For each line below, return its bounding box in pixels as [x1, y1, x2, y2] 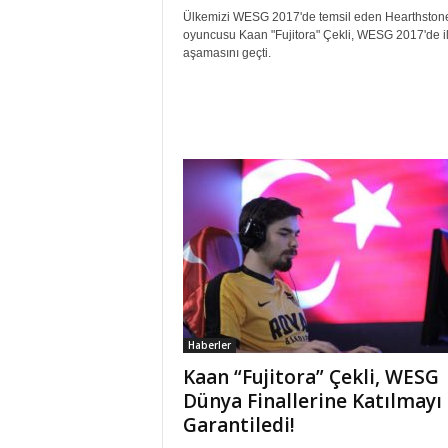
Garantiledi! [182, 412, 295, 439]
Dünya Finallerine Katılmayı [182, 388, 442, 415]
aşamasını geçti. [182, 46, 271, 61]
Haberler [187, 338, 231, 353]
